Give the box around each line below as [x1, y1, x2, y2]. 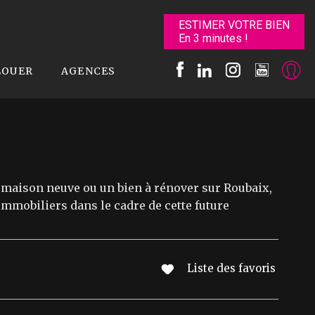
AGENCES [61, 65, 116, 77]
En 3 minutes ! [179, 32, 248, 45]
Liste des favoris [187, 261, 276, 275]
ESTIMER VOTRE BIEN [179, 18, 290, 32]
